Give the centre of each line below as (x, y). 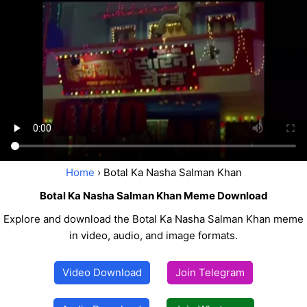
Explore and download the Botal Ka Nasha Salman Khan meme (153, 219)
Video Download (102, 273)
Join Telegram (210, 273)
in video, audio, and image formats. (153, 236)
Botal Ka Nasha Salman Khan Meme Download (153, 196)
